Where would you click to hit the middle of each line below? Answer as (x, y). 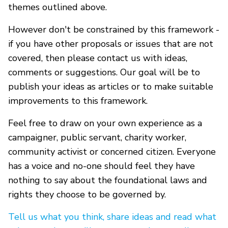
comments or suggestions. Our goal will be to (104, 72)
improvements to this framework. (78, 101)
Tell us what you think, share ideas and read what (112, 217)
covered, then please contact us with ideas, (98, 58)
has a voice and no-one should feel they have (102, 166)
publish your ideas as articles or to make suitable (111, 86)
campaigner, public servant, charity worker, (97, 137)
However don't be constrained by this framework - (114, 29)
